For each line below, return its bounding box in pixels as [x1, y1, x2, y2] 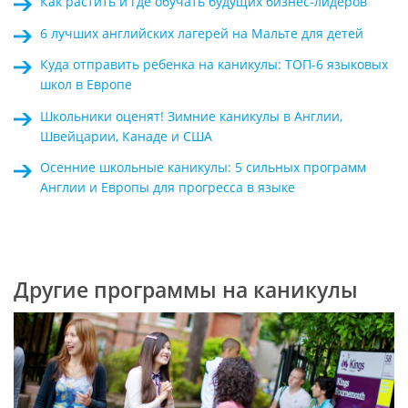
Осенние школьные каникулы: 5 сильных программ [39, 158, 366, 177]
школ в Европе [39, 76, 132, 94]
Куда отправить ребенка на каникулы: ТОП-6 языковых [39, 56, 388, 74]
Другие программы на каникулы [13, 274, 358, 304]
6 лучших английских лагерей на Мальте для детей [39, 24, 363, 42]
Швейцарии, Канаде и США [39, 127, 212, 145]
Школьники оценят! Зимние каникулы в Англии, [39, 107, 342, 125]
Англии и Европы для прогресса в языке [39, 178, 295, 197]
